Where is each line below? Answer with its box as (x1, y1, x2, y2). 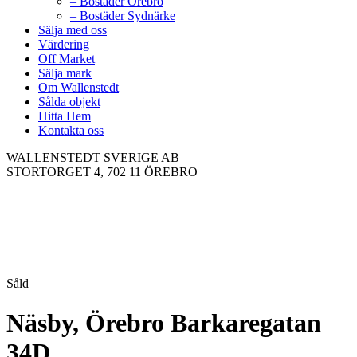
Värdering (38, 37, 89, 52)
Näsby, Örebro (6, 308, 171, 337)
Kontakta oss (38, 124, 104, 138)
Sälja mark (38, 66, 92, 80)
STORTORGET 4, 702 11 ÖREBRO (6, 165, 198, 179)
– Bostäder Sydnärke (70, 9, 175, 23)
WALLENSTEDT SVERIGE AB (6, 151, 179, 165)
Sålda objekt (38, 95, 100, 109)
